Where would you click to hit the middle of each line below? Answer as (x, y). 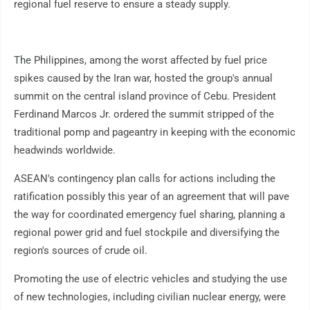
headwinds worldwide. (65, 151)
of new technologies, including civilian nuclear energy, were (150, 297)
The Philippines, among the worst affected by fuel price (140, 61)
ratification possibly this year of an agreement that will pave (152, 197)
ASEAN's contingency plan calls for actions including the (145, 179)
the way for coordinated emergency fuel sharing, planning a (149, 215)
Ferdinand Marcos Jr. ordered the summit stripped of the (144, 115)
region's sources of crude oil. (81, 251)
